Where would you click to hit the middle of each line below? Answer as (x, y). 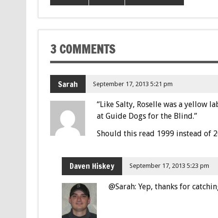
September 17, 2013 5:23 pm (170, 166)
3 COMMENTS (82, 49)
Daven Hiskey (92, 166)
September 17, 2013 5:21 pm (133, 84)
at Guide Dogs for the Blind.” (147, 116)
